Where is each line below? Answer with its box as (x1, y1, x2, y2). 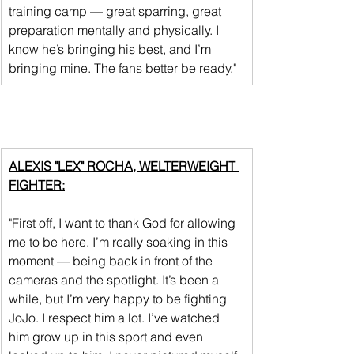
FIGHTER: (9, 176, 65, 193)
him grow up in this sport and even (9, 328, 206, 345)
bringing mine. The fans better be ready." (9, 59, 236, 76)
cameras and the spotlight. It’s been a (9, 271, 222, 288)
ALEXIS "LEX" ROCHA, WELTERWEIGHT (9, 157, 239, 174)
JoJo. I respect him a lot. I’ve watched (9, 309, 223, 326)
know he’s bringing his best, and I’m (9, 40, 214, 57)
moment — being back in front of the (9, 252, 216, 269)
